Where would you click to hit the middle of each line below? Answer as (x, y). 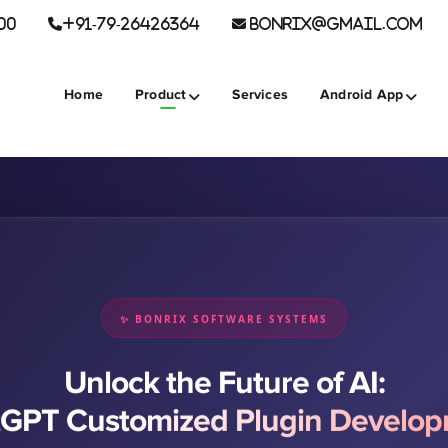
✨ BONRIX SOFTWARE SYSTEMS (224, 309)
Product (160, 94)
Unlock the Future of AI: (224, 372)
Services (260, 94)
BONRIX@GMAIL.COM (334, 23)
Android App (361, 94)
